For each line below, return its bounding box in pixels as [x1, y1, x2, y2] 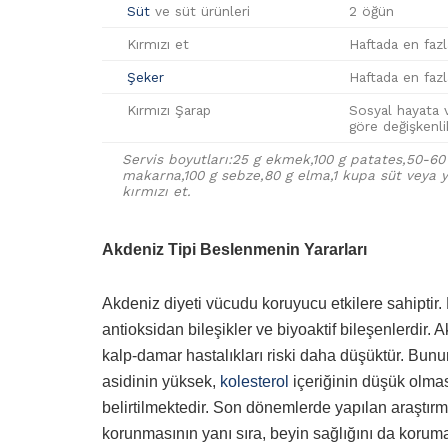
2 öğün [349, 2, 394, 19]
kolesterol [220, 372, 289, 390]
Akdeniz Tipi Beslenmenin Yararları [102, 240, 367, 258]
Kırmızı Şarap [122, 101, 211, 118]
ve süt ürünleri [150, 2, 250, 19]
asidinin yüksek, [102, 372, 220, 390]
